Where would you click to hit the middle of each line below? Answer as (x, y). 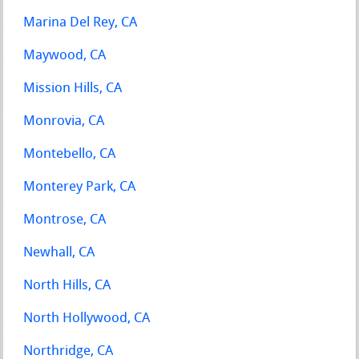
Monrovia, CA (64, 121)
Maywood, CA (65, 55)
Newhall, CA (59, 252)
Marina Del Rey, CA (81, 22)
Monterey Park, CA (80, 187)
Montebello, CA (70, 154)
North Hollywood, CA (87, 318)
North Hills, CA (67, 285)
